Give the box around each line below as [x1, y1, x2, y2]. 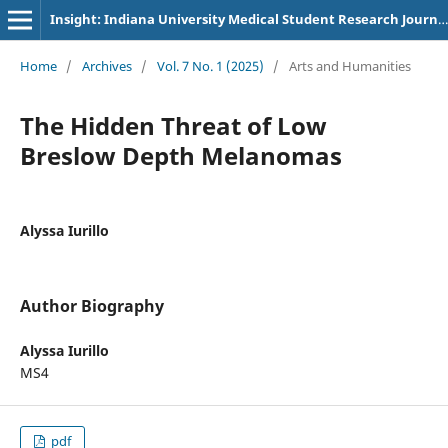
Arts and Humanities [288, 56, 411, 75]
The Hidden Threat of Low [19, 108, 327, 142]
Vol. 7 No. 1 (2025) [156, 56, 264, 75]
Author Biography [19, 294, 164, 317]
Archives [81, 56, 132, 75]
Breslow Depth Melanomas [19, 138, 342, 172]
